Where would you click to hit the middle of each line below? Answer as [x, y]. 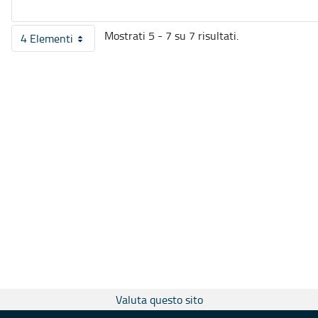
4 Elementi [47, 39]
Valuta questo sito [159, 300]
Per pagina [79, 44]
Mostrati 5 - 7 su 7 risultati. [171, 36]
